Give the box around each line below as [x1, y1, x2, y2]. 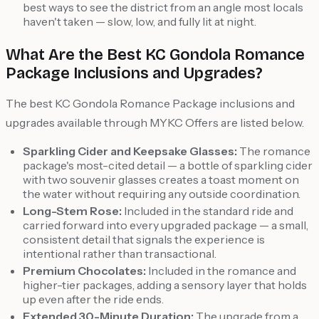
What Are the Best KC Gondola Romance [6, 46, 305, 65]
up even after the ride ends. [23, 292, 164, 307]
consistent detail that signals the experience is [23, 232, 265, 247]
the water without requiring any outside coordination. [23, 187, 300, 202]
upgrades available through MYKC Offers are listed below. [6, 115, 304, 130]
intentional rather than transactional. [23, 246, 216, 261]
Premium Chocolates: [23, 263, 146, 278]
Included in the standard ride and [122, 204, 293, 219]
